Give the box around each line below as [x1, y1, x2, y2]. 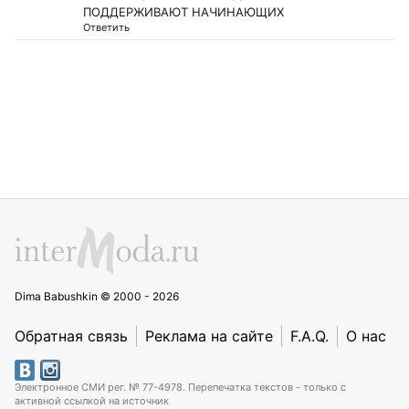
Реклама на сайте [145, 327, 273, 345]
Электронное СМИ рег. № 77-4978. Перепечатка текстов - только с [15, 381, 346, 393]
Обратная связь [15, 327, 128, 345]
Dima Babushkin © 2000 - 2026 [15, 289, 179, 303]
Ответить [83, 21, 130, 34]
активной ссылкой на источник [15, 394, 169, 407]
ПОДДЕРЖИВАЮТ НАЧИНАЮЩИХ [83, 5, 291, 19]
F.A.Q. [290, 327, 329, 345]
